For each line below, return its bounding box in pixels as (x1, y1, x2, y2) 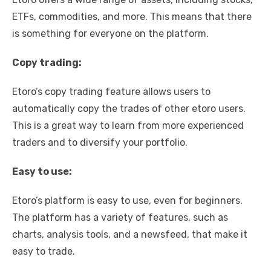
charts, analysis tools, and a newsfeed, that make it (12, 228, 247, 240)
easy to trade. (12, 245, 75, 257)
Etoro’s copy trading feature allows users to (12, 85, 211, 97)
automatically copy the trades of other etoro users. (12, 102, 246, 114)
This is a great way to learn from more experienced (12, 119, 244, 131)
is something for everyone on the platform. (12, 27, 209, 39)
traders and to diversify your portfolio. (12, 136, 188, 148)
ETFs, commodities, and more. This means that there (12, 10, 252, 22)
